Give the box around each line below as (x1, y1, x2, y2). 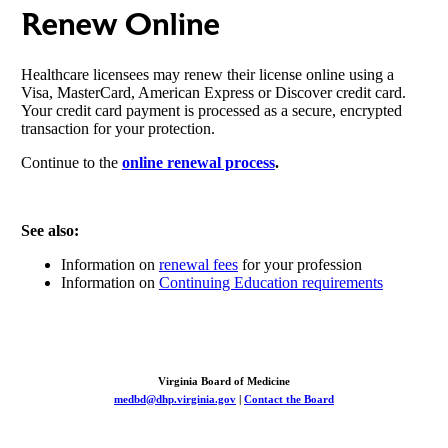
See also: (20, 221, 79, 239)
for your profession (237, 255, 362, 273)
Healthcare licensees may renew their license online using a (20, 65, 394, 83)
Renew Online (20, 5, 220, 45)
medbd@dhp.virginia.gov (114, 392, 236, 405)
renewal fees (158, 255, 238, 273)
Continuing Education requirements (158, 273, 383, 291)
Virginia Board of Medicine (158, 374, 290, 387)
